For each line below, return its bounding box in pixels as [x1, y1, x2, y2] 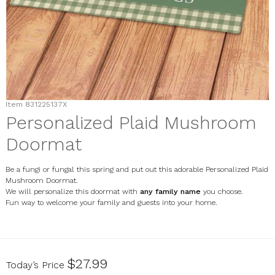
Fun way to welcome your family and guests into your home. [5, 198, 217, 207]
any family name [139, 187, 203, 196]
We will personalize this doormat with [5, 187, 140, 196]
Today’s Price [6, 259, 64, 271]
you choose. [203, 187, 246, 196]
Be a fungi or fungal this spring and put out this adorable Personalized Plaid [5, 165, 268, 174]
